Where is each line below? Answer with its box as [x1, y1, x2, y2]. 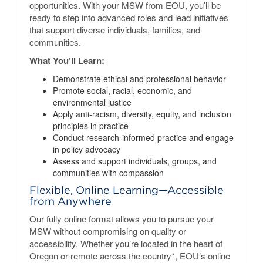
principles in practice [53, 119, 129, 131]
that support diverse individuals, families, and [29, 23, 200, 36]
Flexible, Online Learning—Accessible [29, 183, 224, 196]
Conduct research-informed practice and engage [53, 131, 234, 143]
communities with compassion [53, 166, 164, 178]
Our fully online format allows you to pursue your [29, 212, 214, 225]
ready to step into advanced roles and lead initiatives [29, 11, 228, 23]
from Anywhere [29, 194, 112, 207]
